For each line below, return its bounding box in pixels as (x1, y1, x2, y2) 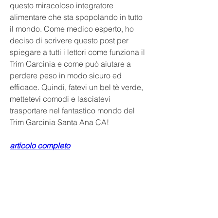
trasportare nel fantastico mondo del (10, 105, 135, 115)
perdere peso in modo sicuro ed (10, 70, 122, 80)
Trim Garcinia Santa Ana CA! (10, 117, 109, 127)
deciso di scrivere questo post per (10, 35, 128, 45)
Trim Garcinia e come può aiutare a (10, 58, 131, 69)
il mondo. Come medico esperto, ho (10, 23, 134, 34)
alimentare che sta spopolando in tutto (10, 12, 143, 22)
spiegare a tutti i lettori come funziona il (10, 47, 145, 57)
